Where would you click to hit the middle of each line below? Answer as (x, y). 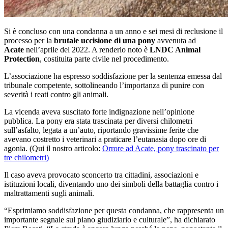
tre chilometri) (26, 157)
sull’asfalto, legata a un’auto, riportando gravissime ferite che (101, 130)
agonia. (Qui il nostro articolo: (53, 148)
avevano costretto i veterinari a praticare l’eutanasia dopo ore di (105, 139)
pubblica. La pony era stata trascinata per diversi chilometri (98, 121)
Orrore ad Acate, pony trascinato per (161, 148)
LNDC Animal (175, 49)
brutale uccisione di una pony (105, 40)
